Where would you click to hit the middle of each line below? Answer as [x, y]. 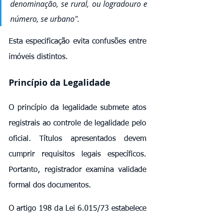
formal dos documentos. [50, 185]
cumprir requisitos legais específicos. [77, 154]
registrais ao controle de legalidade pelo [77, 123]
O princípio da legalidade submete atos [77, 108]
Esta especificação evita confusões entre [77, 41]
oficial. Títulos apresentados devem [77, 139]
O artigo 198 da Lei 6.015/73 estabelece [77, 209]
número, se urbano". [46, 19]
